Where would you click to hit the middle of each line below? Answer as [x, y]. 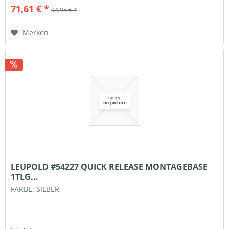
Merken [36, 32]
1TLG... [25, 177]
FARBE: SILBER [35, 189]
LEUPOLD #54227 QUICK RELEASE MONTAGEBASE [109, 167]
